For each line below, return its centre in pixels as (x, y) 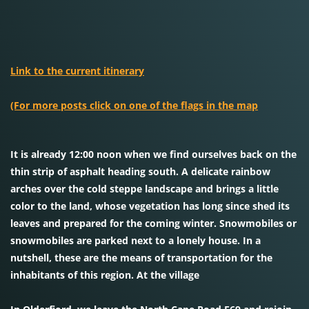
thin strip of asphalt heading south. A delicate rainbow (140, 171)
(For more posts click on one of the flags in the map (134, 105)
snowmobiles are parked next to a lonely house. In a (136, 240)
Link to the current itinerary (77, 71)
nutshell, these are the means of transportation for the (141, 258)
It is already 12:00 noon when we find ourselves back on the (153, 154)
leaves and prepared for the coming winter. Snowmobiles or (153, 223)
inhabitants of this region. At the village (105, 275)
